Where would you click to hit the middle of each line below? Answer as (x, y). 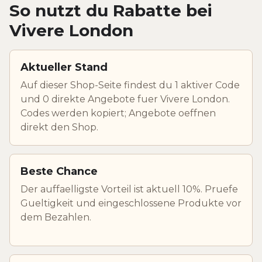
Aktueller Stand (64, 67)
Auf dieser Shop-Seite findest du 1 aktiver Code (130, 85)
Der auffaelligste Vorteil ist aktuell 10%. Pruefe (129, 189)
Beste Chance (59, 171)
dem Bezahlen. (56, 217)
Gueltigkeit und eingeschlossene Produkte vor (131, 203)
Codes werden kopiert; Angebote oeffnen (118, 113)
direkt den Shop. (59, 127)
